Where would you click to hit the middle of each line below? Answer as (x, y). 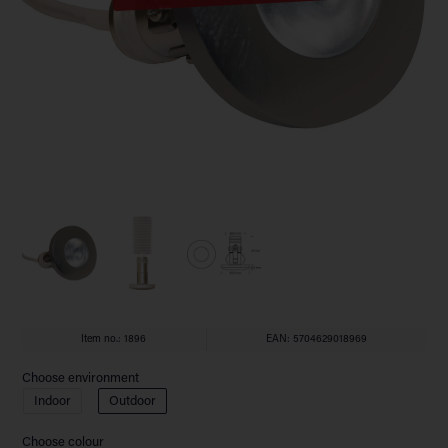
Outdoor (133, 402)
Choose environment (81, 378)
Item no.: (103, 339)
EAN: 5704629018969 (316, 339)
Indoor (52, 402)
